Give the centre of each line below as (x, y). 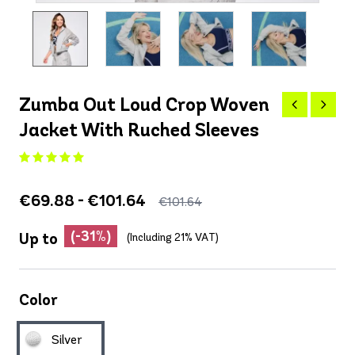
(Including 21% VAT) (173, 238)
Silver (67, 340)
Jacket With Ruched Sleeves (139, 130)
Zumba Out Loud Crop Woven (144, 105)
